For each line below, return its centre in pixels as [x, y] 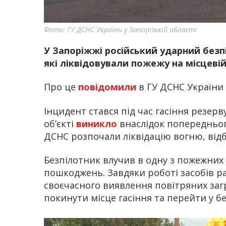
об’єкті [60, 123]
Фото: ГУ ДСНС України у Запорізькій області [120, 29]
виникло [98, 123]
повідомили [108, 87]
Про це [61, 87]
